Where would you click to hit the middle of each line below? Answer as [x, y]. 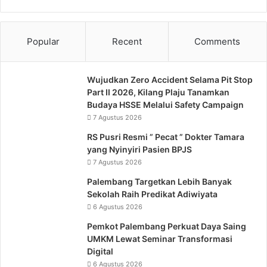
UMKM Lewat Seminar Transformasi [160, 239]
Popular [43, 41]
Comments [218, 41]
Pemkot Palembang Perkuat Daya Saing [167, 226]
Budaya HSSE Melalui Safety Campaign [165, 105]
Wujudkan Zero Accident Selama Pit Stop [170, 80]
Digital [100, 251]
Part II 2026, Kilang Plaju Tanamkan [158, 92]
